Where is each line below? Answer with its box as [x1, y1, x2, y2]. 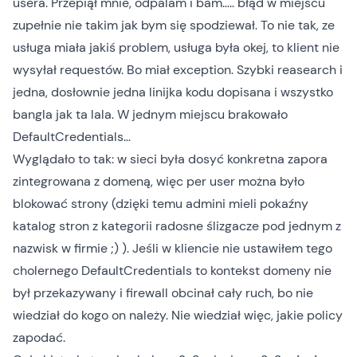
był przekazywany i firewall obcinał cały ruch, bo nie [13, 284, 313, 301]
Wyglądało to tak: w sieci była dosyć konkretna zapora [13, 151, 328, 167]
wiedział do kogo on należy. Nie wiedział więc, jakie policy [13, 307, 343, 324]
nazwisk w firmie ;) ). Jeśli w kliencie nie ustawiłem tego [13, 240, 332, 257]
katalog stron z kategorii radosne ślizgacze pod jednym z [13, 218, 341, 234]
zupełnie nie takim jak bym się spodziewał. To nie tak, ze [13, 17, 335, 33]
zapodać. [13, 329, 65, 346]
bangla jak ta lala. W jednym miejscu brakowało [13, 106, 288, 123]
